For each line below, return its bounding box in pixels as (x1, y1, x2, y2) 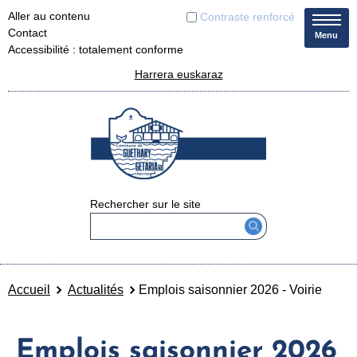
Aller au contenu (8, 10, 90, 22)
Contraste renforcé (200, 10, 295, 23)
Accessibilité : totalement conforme (8, 43, 183, 56)
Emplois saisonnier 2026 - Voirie (139, 282, 322, 296)
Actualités (68, 282, 124, 296)
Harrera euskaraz (134, 68, 223, 80)
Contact (8, 26, 47, 39)
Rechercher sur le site (90, 197, 201, 210)
